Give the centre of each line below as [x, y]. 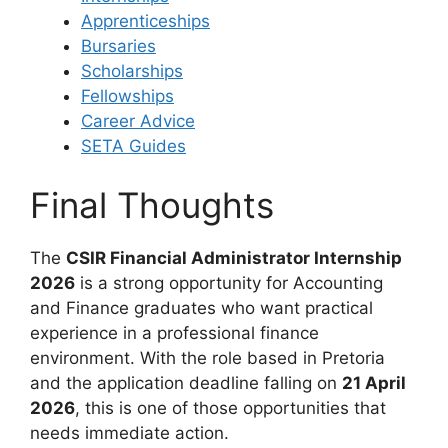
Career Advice [138, 120]
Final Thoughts [152, 205]
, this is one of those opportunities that [230, 408]
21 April [374, 383]
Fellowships [127, 95]
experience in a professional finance [174, 333]
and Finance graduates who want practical [201, 308]
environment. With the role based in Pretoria [207, 358]
